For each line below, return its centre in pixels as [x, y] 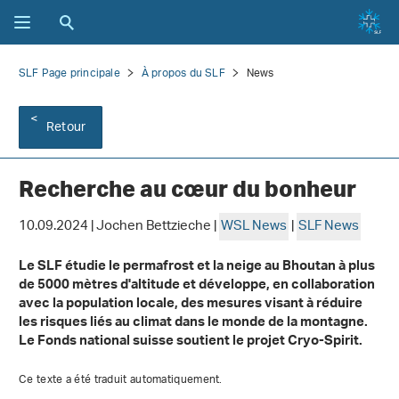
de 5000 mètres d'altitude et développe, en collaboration [197, 287]
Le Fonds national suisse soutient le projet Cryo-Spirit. [191, 343]
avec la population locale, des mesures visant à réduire [191, 305]
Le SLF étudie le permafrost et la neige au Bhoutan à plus [197, 268]
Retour [66, 128]
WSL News [254, 227]
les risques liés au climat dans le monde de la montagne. [193, 324]
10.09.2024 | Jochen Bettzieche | [119, 227]
